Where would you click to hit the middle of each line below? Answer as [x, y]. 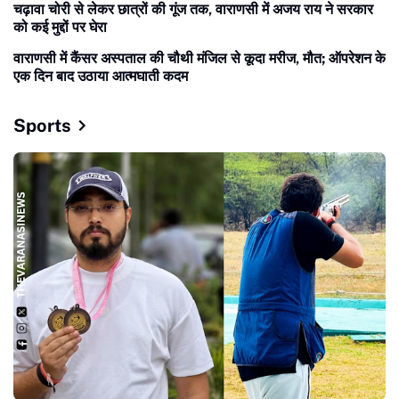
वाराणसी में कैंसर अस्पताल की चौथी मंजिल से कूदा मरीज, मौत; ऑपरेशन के [199, 58]
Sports [42, 125]
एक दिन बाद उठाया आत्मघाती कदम [101, 76]
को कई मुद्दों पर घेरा [60, 27]
